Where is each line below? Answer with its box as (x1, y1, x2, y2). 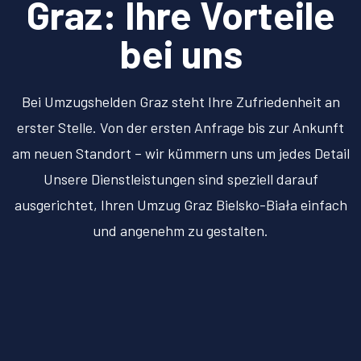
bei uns (118, 30, 243, 77)
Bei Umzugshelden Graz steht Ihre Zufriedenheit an (21, 93, 340, 111)
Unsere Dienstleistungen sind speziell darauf (43, 170, 318, 189)
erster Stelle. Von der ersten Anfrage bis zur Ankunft (17, 118, 344, 137)
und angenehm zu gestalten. (93, 222, 268, 240)
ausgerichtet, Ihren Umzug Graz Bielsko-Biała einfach (14, 196, 347, 214)
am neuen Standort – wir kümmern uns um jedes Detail (11, 144, 350, 163)
